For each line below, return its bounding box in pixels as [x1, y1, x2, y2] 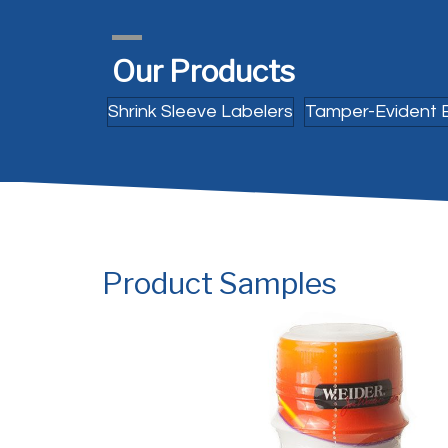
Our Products [112, 53, 295, 90]
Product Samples [102, 265, 337, 302]
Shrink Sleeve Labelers [108, 102, 293, 122]
